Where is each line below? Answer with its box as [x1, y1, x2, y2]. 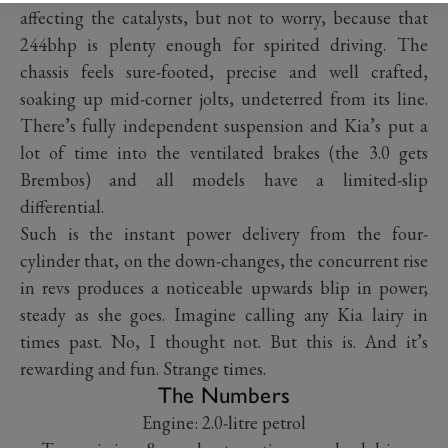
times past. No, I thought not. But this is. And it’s [20, 330, 428, 354]
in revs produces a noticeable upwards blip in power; [20, 276, 428, 300]
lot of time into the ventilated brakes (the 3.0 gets [20, 141, 428, 165]
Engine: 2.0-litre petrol [141, 411, 306, 435]
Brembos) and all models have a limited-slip [20, 168, 428, 192]
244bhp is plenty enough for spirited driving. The [20, 33, 428, 57]
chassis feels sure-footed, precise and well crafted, [20, 60, 428, 84]
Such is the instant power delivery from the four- [20, 222, 428, 246]
